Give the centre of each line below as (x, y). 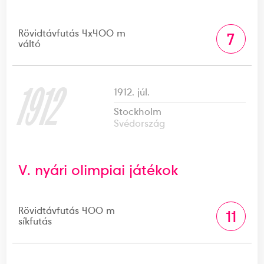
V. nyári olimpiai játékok (98, 170)
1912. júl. (132, 92)
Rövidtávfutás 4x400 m (72, 33)
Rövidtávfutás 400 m (67, 210)
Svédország (140, 123)
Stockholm (138, 111)
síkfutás (35, 221)
